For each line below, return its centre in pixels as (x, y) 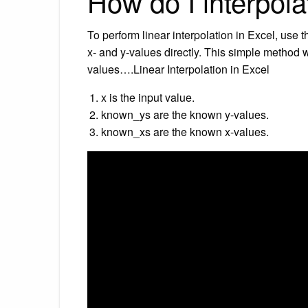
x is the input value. (148, 97)
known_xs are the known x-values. (185, 131)
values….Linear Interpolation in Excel (178, 69)
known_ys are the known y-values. (185, 114)
